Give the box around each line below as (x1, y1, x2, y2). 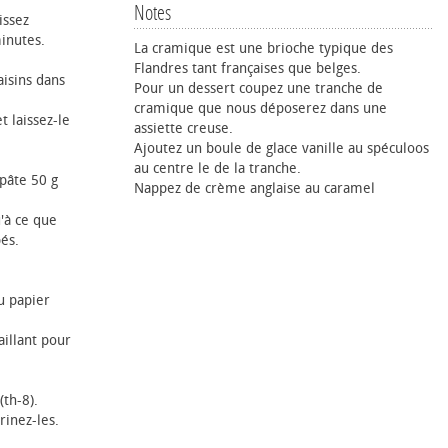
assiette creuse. (134, 120, 233, 137)
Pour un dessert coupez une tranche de (134, 80, 383, 97)
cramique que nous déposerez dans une (134, 100, 387, 117)
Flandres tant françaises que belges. (134, 60, 361, 77)
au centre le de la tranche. (134, 160, 301, 177)
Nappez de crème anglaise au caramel (134, 180, 375, 197)
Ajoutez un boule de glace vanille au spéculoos (134, 140, 429, 157)
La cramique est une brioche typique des (134, 40, 393, 57)
